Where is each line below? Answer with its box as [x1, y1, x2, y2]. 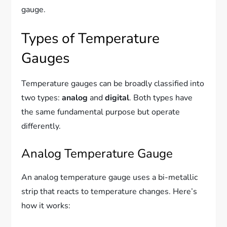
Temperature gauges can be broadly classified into [21, 78, 205, 90]
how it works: [21, 200, 71, 212]
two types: [21, 92, 62, 104]
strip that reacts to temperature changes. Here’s [21, 186, 198, 198]
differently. [21, 121, 61, 132]
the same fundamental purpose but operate [21, 106, 180, 118]
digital [105, 92, 130, 104]
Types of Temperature [21, 29, 160, 49]
